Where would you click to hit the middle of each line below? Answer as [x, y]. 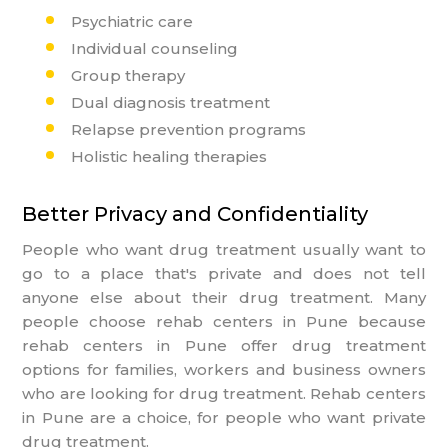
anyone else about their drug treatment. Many [224, 297]
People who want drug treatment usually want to [224, 249]
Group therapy [128, 75]
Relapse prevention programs [189, 129]
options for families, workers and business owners [224, 369]
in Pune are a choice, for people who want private [224, 417]
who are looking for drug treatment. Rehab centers [224, 393]
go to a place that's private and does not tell [224, 273]
